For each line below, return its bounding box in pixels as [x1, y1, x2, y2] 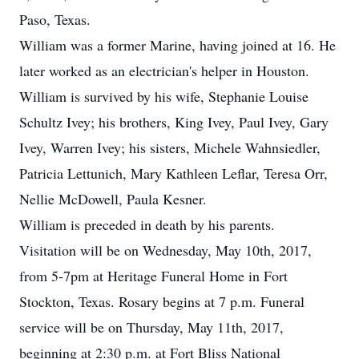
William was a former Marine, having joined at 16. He [19, 35, 336, 54]
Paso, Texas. [19, 10, 91, 29]
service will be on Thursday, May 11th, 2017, [19, 317, 284, 337]
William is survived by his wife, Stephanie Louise [19, 87, 309, 106]
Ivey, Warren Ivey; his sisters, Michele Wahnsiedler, [19, 138, 321, 157]
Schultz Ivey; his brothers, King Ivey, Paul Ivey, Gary [19, 112, 329, 131]
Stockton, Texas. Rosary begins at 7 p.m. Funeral [19, 292, 305, 311]
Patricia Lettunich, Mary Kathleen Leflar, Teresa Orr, [19, 163, 328, 183]
